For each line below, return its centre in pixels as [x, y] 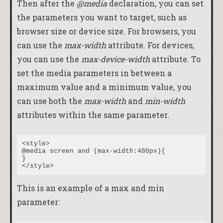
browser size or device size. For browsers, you [107, 31]
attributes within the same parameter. [93, 114]
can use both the [51, 101]
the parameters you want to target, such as [102, 17]
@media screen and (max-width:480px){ [94, 151]
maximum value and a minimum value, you [104, 87]
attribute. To [175, 59]
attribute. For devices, [150, 45]
